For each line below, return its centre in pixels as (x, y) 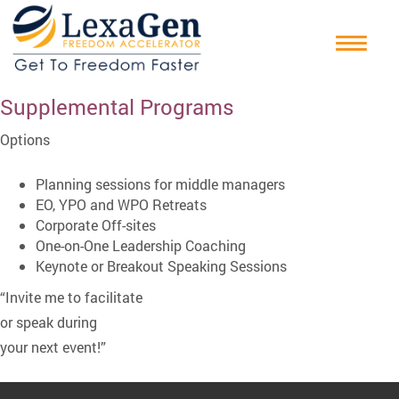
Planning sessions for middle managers (160, 184)
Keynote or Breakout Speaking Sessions (161, 266)
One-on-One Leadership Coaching (141, 246)
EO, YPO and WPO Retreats (121, 205)
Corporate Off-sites (96, 225)
